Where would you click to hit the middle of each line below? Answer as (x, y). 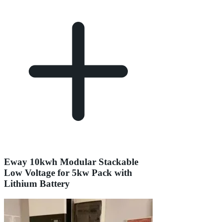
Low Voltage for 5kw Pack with (68, 173)
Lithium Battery (37, 184)
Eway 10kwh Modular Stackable (71, 162)
